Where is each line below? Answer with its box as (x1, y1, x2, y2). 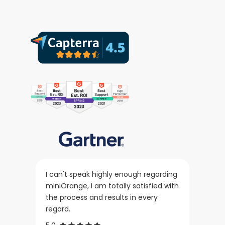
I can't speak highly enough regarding (46, 169, 178, 180)
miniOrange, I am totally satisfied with (46, 181, 179, 191)
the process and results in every (46, 192, 158, 203)
